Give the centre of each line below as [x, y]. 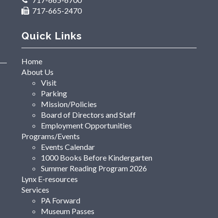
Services [35, 190]
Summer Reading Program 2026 [94, 168]
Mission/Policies [69, 104]
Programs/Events [51, 136]
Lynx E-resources [50, 179]
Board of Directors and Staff [88, 115]
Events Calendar [68, 147]
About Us [37, 72]
